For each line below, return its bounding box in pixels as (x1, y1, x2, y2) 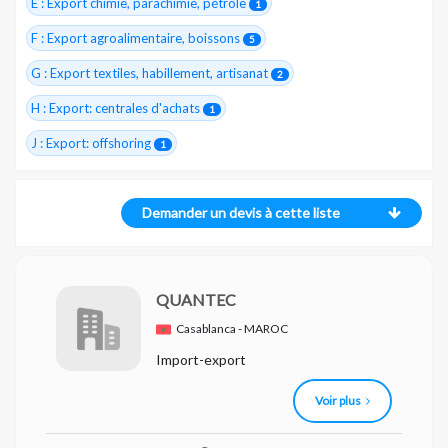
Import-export (156, 351, 246, 368)
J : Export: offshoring (31, 135, 154, 151)
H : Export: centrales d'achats (31, 100, 203, 116)
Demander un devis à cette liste (142, 204, 340, 221)
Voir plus (315, 393, 361, 408)
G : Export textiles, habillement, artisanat (31, 65, 271, 81)
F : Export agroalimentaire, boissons (31, 30, 243, 46)
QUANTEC (156, 290, 236, 309)
